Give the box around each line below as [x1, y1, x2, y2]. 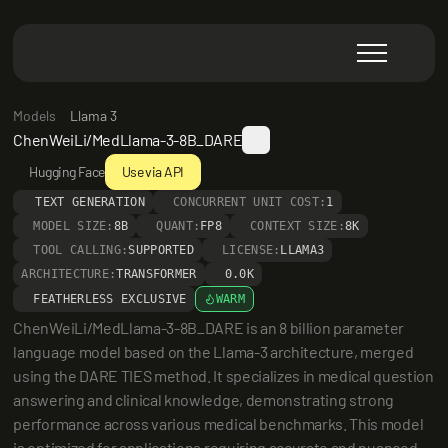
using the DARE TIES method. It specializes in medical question [13, 366, 434, 385]
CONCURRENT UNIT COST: [172, 195, 327, 209]
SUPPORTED [128, 243, 195, 257]
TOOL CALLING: [33, 243, 129, 257]
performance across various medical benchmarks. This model [13, 414, 424, 433]
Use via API [121, 163, 184, 180]
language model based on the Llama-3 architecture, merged [13, 342, 414, 361]
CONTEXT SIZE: [250, 219, 345, 233]
